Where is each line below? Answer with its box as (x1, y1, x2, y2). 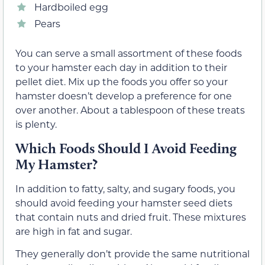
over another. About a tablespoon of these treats (15, 104, 245, 117)
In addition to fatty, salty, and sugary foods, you (15, 182, 235, 195)
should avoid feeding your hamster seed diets (15, 196, 232, 209)
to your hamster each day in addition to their (15, 61, 227, 74)
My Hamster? (15, 155, 98, 173)
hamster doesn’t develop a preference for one (15, 89, 232, 102)
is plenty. (15, 118, 57, 131)
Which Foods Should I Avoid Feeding (15, 139, 237, 157)
